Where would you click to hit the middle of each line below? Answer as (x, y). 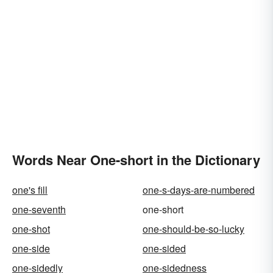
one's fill (30, 190)
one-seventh (39, 210)
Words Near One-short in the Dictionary (136, 160)
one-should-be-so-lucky (193, 229)
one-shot (31, 229)
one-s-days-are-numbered (199, 190)
